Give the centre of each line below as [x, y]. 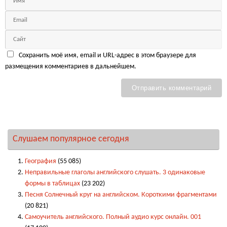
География [40, 162]
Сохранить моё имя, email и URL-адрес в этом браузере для [107, 56]
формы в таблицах [52, 184]
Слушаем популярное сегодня [71, 139]
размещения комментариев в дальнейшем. [71, 67]
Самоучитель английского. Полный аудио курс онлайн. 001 [113, 217]
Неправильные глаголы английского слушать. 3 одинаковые [115, 173]
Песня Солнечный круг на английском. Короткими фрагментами [121, 195]
